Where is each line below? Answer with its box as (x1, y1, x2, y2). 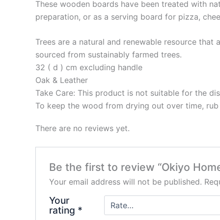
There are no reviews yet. (35, 123, 130, 133)
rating (49, 204, 78, 216)
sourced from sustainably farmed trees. (35, 50, 182, 60)
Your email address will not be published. (49, 176, 202, 187)
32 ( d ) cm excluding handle (35, 62, 142, 73)
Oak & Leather (35, 75, 88, 85)
